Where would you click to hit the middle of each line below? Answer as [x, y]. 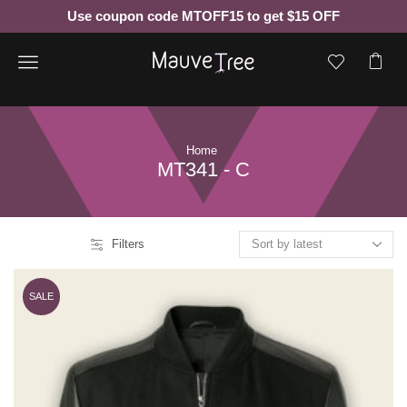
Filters [128, 244]
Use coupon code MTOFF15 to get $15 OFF [203, 16]
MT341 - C [203, 169]
